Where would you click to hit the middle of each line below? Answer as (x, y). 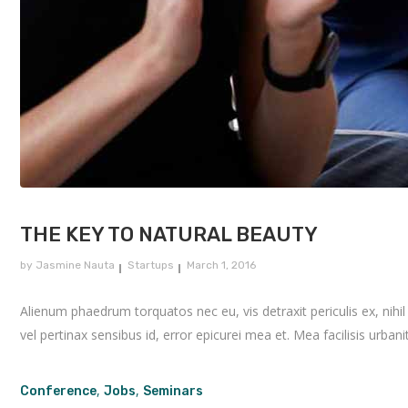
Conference (58, 391)
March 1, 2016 (221, 265)
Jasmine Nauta (75, 265)
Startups (151, 265)
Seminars (173, 391)
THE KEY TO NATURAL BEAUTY (169, 235)
